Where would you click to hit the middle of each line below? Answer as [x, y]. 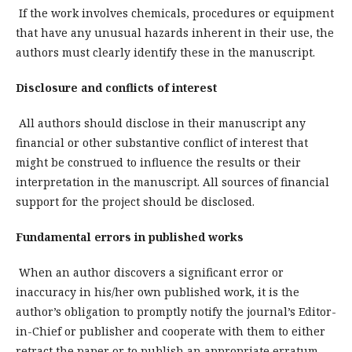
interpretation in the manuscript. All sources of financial [172, 181]
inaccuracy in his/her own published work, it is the [158, 291]
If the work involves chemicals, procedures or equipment [175, 13]
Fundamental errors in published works [130, 236]
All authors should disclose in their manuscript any [161, 123]
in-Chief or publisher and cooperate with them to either [170, 331]
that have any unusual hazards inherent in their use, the [175, 32]
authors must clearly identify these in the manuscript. [165, 52]
